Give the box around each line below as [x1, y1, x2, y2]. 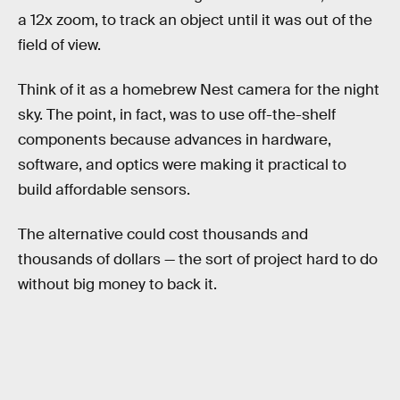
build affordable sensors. [18, 180, 190, 200]
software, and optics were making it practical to [18, 155, 346, 175]
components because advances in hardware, [18, 130, 331, 150]
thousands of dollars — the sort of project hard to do [18, 249, 378, 269]
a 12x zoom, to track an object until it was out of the [18, 11, 372, 30]
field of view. [18, 36, 101, 55]
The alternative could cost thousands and [18, 224, 308, 244]
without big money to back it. [18, 274, 217, 294]
